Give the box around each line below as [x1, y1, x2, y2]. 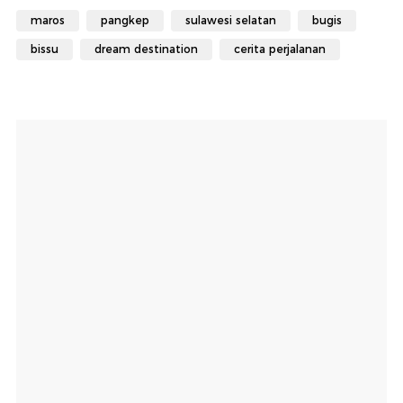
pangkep [101, 13, 149, 27]
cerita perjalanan [234, 41, 326, 56]
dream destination [94, 41, 198, 56]
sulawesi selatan [185, 13, 276, 27]
